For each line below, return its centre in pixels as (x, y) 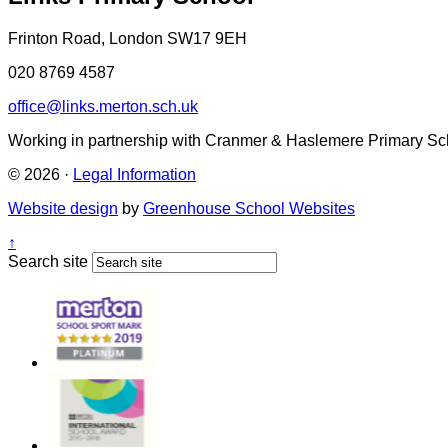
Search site (48, 261)
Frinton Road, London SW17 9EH (127, 38)
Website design (63, 208)
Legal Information (134, 174)
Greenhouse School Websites (249, 208)
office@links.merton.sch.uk (103, 106)
